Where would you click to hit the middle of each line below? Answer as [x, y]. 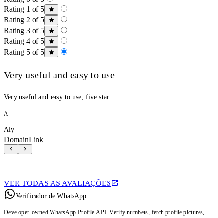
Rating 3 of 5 [24, 30]
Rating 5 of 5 [24, 52]
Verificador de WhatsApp [51, 196]
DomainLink [24, 139]
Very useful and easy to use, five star [57, 97]
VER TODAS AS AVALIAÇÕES [57, 183]
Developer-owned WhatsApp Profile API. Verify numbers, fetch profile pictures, [104, 212]
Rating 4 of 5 [24, 41]
